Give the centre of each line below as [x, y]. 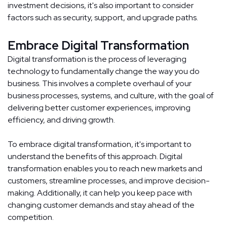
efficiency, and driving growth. [61, 120]
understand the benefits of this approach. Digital [95, 157]
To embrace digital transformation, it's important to [100, 144]
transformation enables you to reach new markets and [105, 169]
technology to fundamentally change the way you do [104, 71]
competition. [31, 217]
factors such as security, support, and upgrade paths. [103, 18]
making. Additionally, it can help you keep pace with [100, 193]
